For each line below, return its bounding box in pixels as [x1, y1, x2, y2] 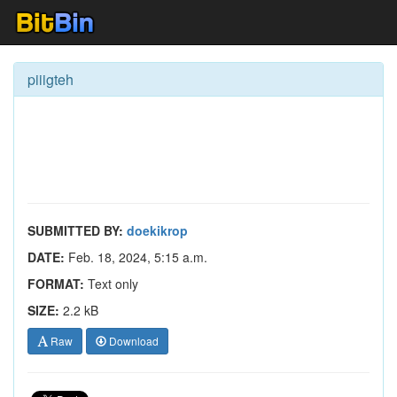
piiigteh [27, 69, 74, 90]
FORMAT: [27, 275, 84, 292]
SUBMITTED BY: [27, 222, 123, 239]
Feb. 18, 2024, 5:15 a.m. [65, 248, 207, 266]
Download [106, 333, 159, 348]
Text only [84, 275, 138, 292]
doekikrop [127, 222, 188, 239]
